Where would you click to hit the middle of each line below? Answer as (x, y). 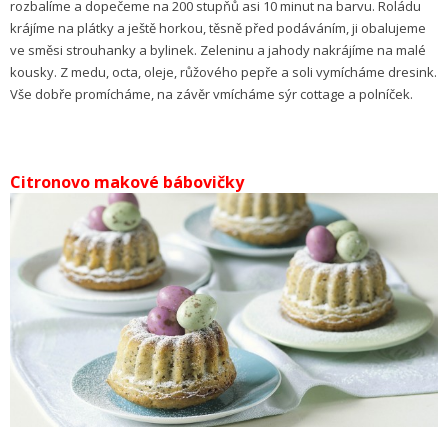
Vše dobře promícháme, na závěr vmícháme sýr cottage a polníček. (214, 93)
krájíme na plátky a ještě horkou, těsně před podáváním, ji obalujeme (218, 27)
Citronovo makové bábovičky (129, 181)
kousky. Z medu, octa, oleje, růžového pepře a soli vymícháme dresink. (223, 71)
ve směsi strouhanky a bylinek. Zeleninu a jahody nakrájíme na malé (218, 49)
